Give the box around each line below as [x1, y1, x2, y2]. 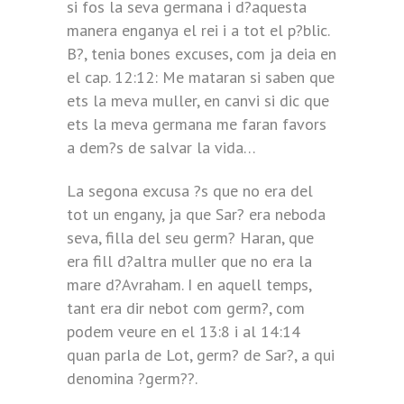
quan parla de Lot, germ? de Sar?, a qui [67, 344, 335, 365]
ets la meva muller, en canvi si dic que [67, 90, 329, 111]
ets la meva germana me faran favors [67, 114, 326, 134]
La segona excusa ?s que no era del [67, 180, 313, 201]
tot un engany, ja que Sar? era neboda [67, 204, 326, 225]
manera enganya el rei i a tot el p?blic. [67, 20, 330, 41]
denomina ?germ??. [67, 368, 197, 389]
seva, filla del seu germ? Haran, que [67, 227, 314, 248]
